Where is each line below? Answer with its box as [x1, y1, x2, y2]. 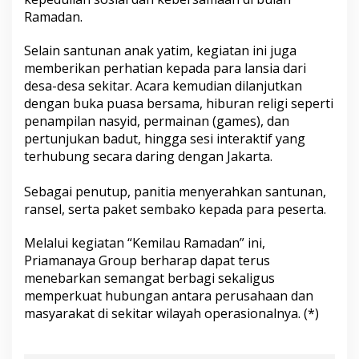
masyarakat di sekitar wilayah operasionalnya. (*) [24, 305, 319, 323]
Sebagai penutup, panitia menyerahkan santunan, [24, 183, 326, 201]
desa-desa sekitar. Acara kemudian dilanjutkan [24, 77, 302, 95]
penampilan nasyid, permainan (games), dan [24, 112, 289, 131]
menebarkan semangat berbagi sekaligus [24, 269, 275, 288]
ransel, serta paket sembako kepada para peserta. [24, 200, 326, 219]
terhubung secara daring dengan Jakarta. [24, 147, 272, 166]
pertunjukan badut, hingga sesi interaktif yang [24, 130, 305, 148]
